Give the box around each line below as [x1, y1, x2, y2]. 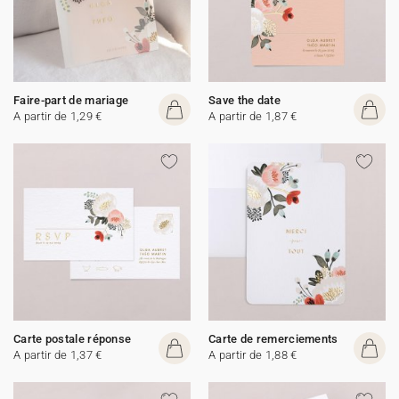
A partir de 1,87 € [208, 110, 297, 123]
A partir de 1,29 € [13, 110, 102, 123]
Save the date [208, 94, 281, 107]
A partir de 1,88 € [208, 348, 297, 362]
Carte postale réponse [13, 332, 132, 346]
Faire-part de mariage [13, 94, 129, 107]
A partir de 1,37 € [13, 348, 102, 362]
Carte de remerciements [208, 332, 338, 346]
